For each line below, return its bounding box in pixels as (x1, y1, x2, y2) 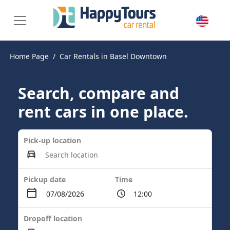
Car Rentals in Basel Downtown (60, 51, 167, 61)
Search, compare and (18, 83, 179, 104)
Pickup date (24, 175, 66, 184)
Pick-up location (24, 136, 81, 145)
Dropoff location (24, 214, 82, 223)
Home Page (10, 51, 49, 61)
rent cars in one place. (18, 101, 188, 122)
